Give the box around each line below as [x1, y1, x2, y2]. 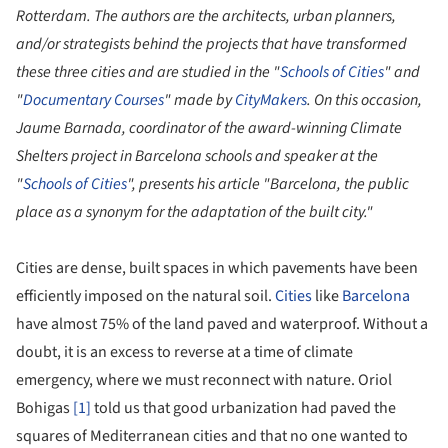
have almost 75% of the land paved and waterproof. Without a [16, 313, 428, 336]
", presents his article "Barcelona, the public [127, 173, 409, 196]
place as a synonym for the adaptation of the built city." [16, 201, 373, 224]
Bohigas [16, 397, 73, 420]
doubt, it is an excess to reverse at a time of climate [16, 341, 353, 364]
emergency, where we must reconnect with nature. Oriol [16, 369, 392, 392]
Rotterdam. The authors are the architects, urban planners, [16, 5, 396, 28]
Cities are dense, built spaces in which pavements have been [16, 257, 418, 280]
